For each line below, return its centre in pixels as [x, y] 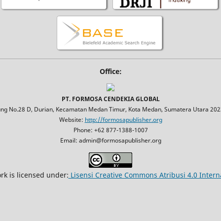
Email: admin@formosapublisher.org [110, 141]
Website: [72, 120]
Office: [110, 72]
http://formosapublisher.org [123, 120]
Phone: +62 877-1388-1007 [110, 130]
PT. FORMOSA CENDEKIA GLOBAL [110, 99]
